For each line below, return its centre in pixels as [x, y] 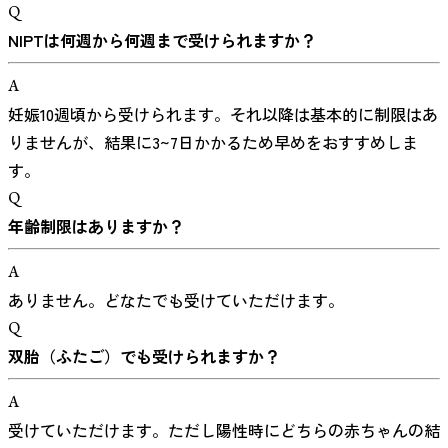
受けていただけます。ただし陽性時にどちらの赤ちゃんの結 [224, 429]
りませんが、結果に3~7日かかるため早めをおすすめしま [213, 141]
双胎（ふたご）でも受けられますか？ [144, 355]
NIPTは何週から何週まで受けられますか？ [162, 39]
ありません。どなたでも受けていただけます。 [176, 299]
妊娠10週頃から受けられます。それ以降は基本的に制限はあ [223, 113]
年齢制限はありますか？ [96, 225]
